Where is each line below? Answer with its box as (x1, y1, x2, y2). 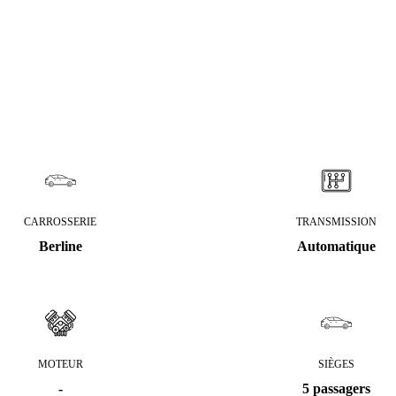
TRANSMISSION (295, 216, 377, 228)
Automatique (296, 239, 376, 254)
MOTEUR (37, 358, 83, 370)
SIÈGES (317, 358, 354, 370)
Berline (38, 239, 82, 254)
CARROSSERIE (24, 216, 96, 228)
